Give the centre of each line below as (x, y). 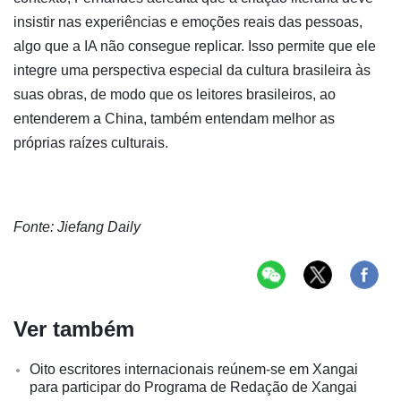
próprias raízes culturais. (91, 142)
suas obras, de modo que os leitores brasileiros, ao (175, 94)
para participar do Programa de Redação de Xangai (193, 387)
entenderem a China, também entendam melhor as (174, 118)
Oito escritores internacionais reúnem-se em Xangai (194, 369)
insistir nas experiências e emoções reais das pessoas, (188, 21)
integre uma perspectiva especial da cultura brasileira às (192, 70)
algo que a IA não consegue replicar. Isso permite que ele (195, 46)
